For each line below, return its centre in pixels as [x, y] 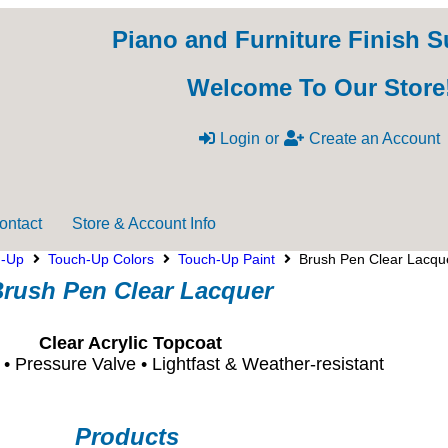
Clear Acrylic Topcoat [130, 342]
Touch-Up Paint [226, 258]
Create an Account [375, 138]
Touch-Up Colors [101, 258]
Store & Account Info [144, 223]
